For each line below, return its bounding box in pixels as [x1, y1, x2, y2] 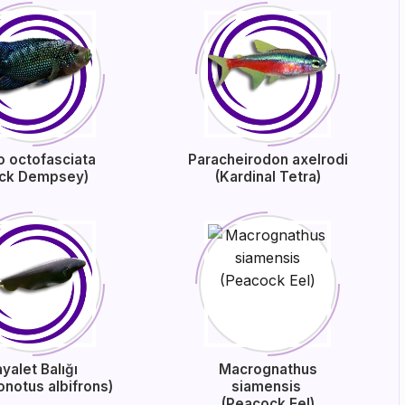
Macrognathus [218, 361, 317, 378]
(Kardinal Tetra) [214, 168, 321, 185]
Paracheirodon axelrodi [187, 151, 348, 168]
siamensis [231, 378, 305, 395]
